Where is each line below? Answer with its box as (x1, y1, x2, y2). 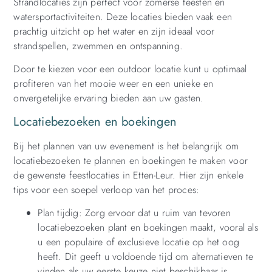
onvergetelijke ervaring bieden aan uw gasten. (13, 91, 204, 106)
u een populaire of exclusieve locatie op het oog (38, 235, 239, 250)
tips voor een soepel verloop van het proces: (13, 182, 200, 197)
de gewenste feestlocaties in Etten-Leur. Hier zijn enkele (13, 168, 243, 182)
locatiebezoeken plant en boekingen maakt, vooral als (38, 220, 258, 235)
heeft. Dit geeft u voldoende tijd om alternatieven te (38, 250, 253, 264)
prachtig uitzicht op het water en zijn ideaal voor (13, 24, 215, 38)
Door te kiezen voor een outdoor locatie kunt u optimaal (13, 62, 247, 76)
